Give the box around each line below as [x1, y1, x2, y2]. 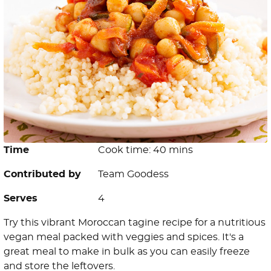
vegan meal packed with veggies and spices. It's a [4, 232, 244, 243]
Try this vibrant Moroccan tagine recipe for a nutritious [4, 218, 266, 228]
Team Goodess [98, 169, 169, 180]
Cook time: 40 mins [98, 145, 193, 155]
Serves [4, 194, 38, 204]
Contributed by [4, 169, 81, 180]
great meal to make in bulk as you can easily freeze [4, 247, 250, 257]
